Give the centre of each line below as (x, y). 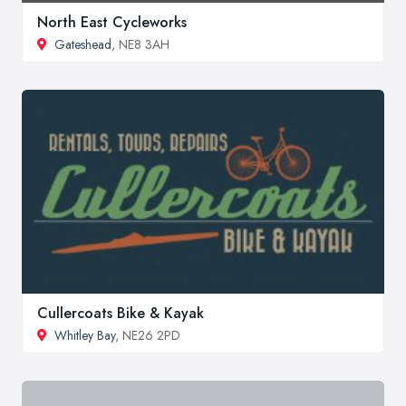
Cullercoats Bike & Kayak (121, 313)
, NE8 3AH (140, 45)
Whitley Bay (85, 335)
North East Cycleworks (112, 23)
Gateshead (83, 45)
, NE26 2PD (148, 335)
